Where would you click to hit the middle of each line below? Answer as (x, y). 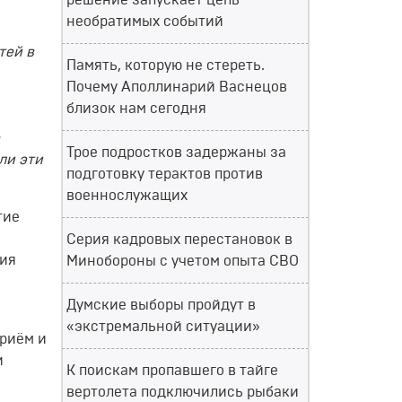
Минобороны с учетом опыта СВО (183, 261)
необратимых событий (145, 22)
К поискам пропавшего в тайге (172, 371)
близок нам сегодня (136, 109)
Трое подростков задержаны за (176, 153)
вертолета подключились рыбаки (183, 392)
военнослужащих (127, 196)
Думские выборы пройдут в (161, 305)
